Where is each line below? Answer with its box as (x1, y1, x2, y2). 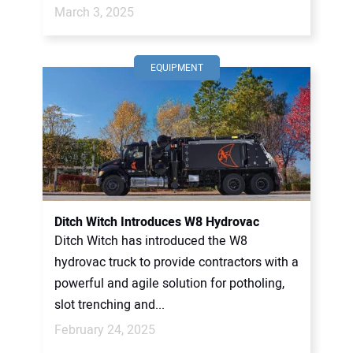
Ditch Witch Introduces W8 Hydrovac (54, 213, 259, 232)
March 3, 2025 (54, 3, 134, 22)
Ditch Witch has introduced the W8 (54, 232, 247, 251)
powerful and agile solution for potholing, (54, 274, 284, 293)
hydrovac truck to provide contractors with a (54, 253, 299, 272)
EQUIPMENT (150, 61, 203, 75)
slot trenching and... (54, 295, 165, 314)
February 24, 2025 (54, 321, 155, 340)
